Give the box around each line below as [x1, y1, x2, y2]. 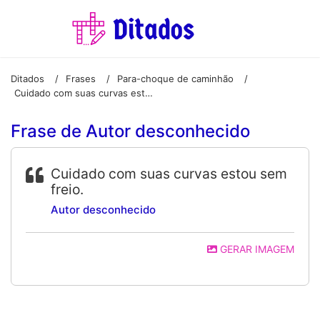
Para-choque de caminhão [117, 72, 234, 84]
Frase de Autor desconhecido [11, 121, 250, 141]
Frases [66, 72, 96, 84]
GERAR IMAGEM [217, 243, 294, 255]
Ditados [11, 72, 44, 84]
